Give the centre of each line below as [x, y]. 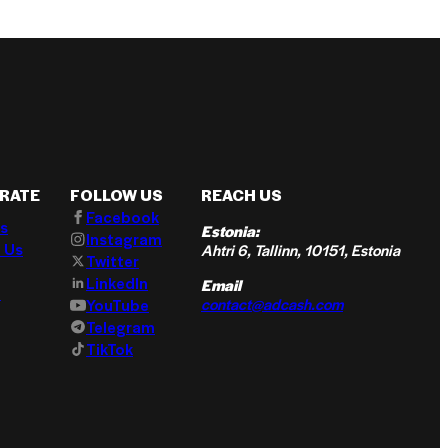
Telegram [120, 326]
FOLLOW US [116, 194]
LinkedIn [117, 282]
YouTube [117, 304]
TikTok [109, 348]
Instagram [124, 238]
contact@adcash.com [272, 303]
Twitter [112, 260]
